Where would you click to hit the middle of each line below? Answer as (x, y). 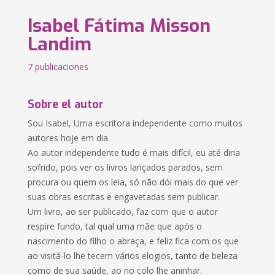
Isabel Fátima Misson (119, 26)
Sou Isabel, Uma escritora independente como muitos (135, 123)
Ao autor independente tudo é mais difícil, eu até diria (134, 153)
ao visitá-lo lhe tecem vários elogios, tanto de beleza (133, 256)
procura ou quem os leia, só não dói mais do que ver (133, 182)
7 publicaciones (58, 67)
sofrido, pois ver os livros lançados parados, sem (126, 167)
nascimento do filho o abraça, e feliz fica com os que (134, 241)
